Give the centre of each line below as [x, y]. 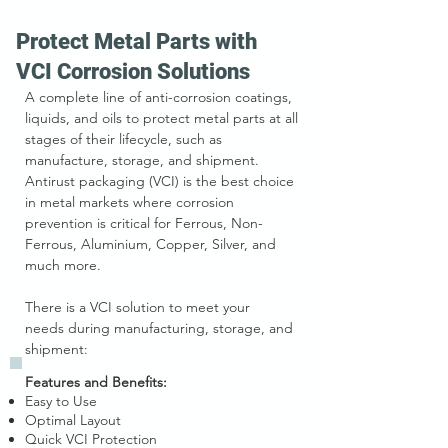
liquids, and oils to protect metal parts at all [161, 118]
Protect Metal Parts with [136, 42]
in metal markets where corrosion [129, 202]
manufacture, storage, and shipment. [142, 160]
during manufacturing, [140, 328]
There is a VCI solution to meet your [137, 307]
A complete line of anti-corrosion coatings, [158, 97]
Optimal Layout [73, 420]
